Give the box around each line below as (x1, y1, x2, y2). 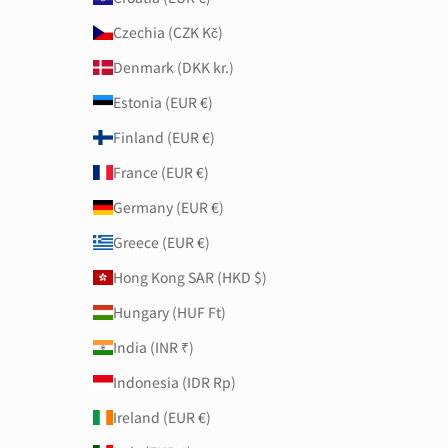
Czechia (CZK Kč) (112, 21, 223, 42)
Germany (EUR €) (112, 196, 224, 217)
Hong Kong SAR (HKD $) (112, 266, 267, 287)
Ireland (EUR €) (112, 406, 211, 427)
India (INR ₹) (112, 336, 194, 357)
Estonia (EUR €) (112, 91, 213, 112)
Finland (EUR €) (112, 126, 215, 147)
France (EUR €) (112, 161, 209, 182)
